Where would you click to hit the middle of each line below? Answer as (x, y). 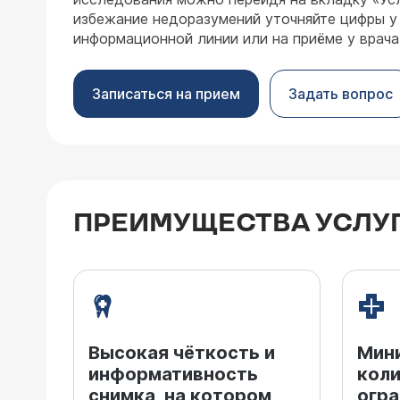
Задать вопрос (341, 94)
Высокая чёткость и (182, 353)
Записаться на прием (166, 94)
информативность (173, 374)
